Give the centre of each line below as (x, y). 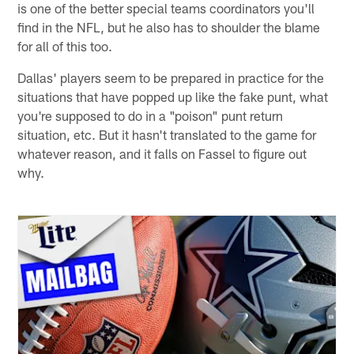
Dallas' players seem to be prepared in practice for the (171, 77)
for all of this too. (65, 45)
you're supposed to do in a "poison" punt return (151, 115)
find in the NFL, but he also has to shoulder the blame (169, 26)
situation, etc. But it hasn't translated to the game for (167, 134)
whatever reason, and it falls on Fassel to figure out (162, 153)
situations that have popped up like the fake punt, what (173, 96)
